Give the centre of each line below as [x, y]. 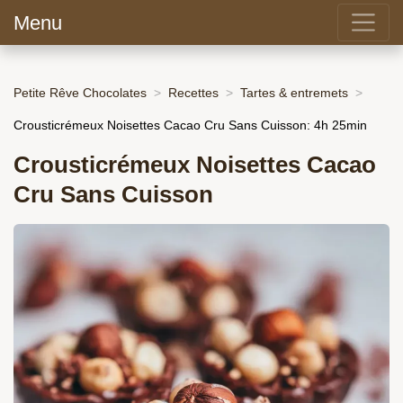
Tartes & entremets [294, 92]
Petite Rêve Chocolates [80, 92]
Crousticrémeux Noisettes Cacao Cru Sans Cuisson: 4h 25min [190, 125]
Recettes [193, 92]
